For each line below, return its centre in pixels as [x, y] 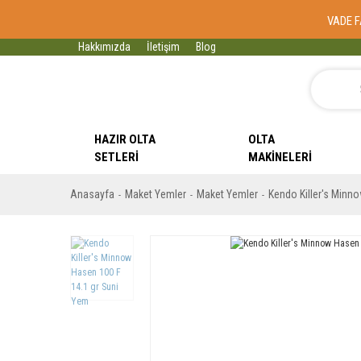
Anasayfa [92, 194]
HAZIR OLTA [125, 139]
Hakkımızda [104, 47]
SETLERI [116, 157]
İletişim [163, 47]
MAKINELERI [280, 157]
